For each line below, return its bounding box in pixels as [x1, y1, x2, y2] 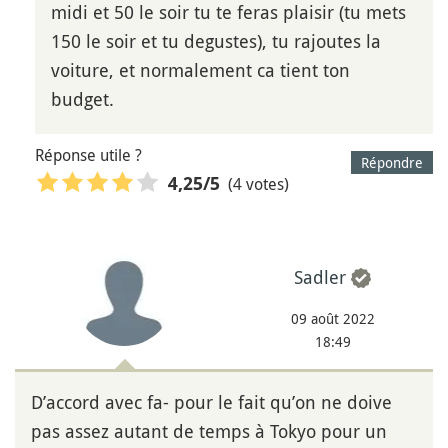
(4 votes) [228, 172, 289, 195]
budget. [51, 87, 114, 112]
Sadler [294, 265, 346, 290]
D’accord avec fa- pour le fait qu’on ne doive [31, 390, 392, 415]
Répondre [361, 153, 423, 173]
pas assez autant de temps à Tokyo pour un [31, 419, 387, 444]
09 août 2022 [290, 309, 375, 329]
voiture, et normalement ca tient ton [51, 58, 350, 83]
